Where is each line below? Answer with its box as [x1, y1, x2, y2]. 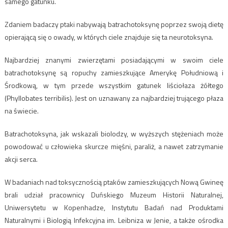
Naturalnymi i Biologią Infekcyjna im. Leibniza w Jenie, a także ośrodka [4, 214, 224, 225]
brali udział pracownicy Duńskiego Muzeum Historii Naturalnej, [4, 189, 224, 200]
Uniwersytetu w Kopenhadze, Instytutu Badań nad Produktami [4, 202, 224, 213]
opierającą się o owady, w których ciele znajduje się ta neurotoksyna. [4, 31, 213, 42]
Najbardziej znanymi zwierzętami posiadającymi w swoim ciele [4, 54, 224, 65]
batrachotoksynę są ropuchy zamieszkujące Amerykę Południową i [4, 67, 224, 78]
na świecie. [4, 105, 39, 116]
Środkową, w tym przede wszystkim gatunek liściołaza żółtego [4, 79, 224, 91]
